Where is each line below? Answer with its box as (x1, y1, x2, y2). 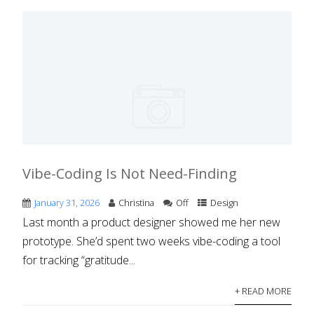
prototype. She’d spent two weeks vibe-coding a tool (22, 233, 281, 249)
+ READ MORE (234, 284, 292, 297)
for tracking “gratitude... (22, 252, 136, 268)
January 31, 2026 (34, 196, 100, 209)
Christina (118, 196, 155, 209)
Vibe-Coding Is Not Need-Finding (22, 163, 238, 183)
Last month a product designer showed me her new (22, 214, 281, 230)
